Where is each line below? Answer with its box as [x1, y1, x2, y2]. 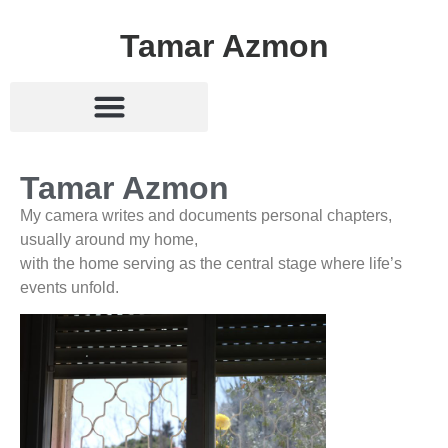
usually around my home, [20, 230, 198, 248]
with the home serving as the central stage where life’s [20, 254, 402, 272]
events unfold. [20, 278, 119, 296]
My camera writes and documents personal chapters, [20, 206, 392, 224]
